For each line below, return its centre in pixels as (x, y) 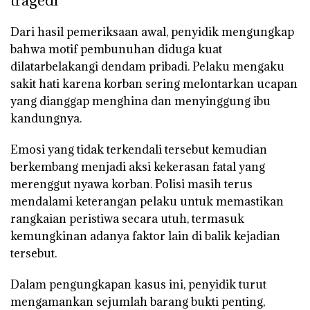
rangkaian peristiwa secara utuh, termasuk (127, 218)
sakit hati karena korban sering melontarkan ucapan (154, 83)
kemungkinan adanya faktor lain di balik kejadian (145, 236)
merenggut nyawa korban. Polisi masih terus (131, 184)
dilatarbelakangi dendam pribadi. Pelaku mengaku (147, 66)
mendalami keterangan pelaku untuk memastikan (147, 201)
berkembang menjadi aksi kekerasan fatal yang (138, 166)
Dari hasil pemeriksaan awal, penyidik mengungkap (152, 31)
